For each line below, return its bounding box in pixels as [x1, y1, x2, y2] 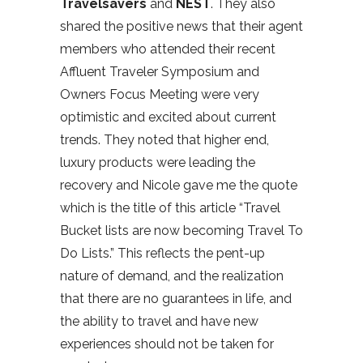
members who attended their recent [60, 41, 275, 57]
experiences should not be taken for [60, 335, 274, 352]
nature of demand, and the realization [60, 267, 284, 284]
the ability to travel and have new [60, 313, 258, 329]
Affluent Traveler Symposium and [60, 63, 259, 79]
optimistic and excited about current [60, 109, 276, 125]
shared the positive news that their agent [60, 18, 303, 34]
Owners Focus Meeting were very [60, 86, 259, 102]
